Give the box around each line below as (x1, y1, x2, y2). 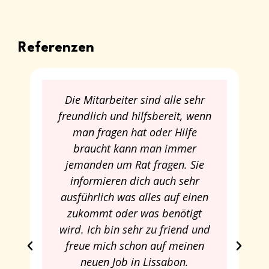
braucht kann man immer (73, 141, 196, 156)
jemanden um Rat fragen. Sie (65, 157, 204, 172)
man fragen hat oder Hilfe (72, 124, 197, 139)
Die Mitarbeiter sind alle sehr (64, 92, 205, 107)
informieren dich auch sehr (70, 173, 199, 188)
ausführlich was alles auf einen (61, 189, 208, 204)
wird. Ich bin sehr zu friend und (59, 222, 210, 237)
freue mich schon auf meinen (65, 238, 204, 253)
